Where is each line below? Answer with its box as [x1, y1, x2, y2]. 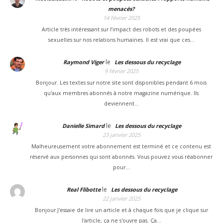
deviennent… [104, 100, 139, 107]
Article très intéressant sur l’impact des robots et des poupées [41, 25, 201, 33]
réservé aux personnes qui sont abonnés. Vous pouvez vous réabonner [30, 153, 213, 160]
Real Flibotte [66, 185, 101, 193]
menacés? [108, 4, 134, 12]
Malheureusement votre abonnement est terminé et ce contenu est [31, 142, 211, 150]
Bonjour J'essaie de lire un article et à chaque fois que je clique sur [34, 206, 208, 214]
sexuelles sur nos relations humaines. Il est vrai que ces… [48, 36, 195, 43]
